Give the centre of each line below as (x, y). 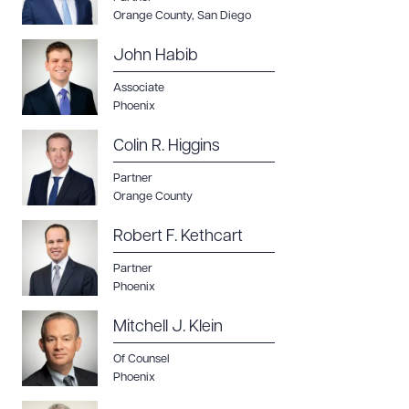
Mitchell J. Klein (168, 327)
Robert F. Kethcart (178, 237)
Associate (139, 88)
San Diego (224, 16)
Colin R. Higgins (167, 147)
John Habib (156, 56)
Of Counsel (142, 359)
